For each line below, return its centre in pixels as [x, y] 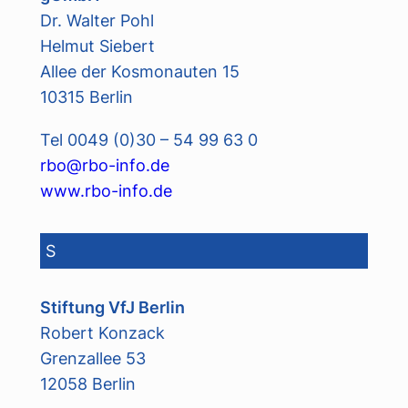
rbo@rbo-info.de [104, 164]
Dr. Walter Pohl [97, 20]
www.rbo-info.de [106, 190]
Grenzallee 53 [92, 358]
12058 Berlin [87, 384]
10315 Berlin [86, 97]
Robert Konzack [102, 333]
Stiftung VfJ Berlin [112, 307]
